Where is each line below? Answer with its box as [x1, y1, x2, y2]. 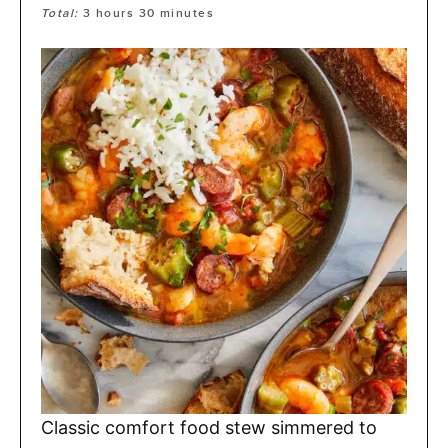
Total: [41, 6, 84, 22]
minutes [160, 6, 215, 22]
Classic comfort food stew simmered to [41, 417, 377, 439]
